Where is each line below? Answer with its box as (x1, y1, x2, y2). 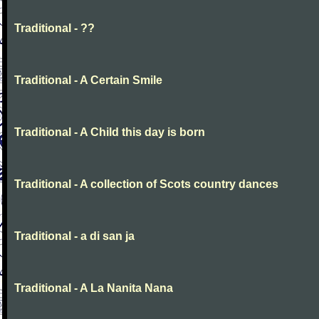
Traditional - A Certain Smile (14, 74, 162, 86)
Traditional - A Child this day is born (14, 126, 205, 138)
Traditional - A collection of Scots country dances (14, 178, 278, 190)
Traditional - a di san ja (14, 230, 135, 242)
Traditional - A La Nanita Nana (14, 282, 173, 294)
